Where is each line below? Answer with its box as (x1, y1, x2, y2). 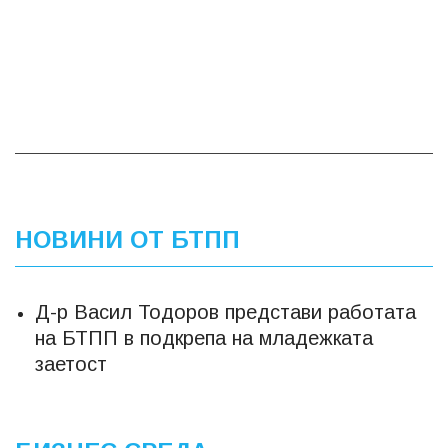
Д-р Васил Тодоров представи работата (35, 300, 416, 323)
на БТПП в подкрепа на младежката (35, 326, 373, 349)
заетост (35, 352, 107, 375)
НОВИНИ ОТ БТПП (15, 225, 240, 253)
